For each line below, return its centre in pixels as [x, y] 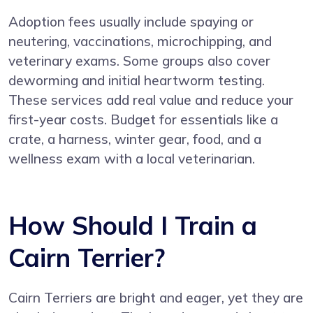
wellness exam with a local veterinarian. [132, 158]
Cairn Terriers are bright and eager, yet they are [156, 297]
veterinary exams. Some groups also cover [139, 60]
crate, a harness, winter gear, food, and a [135, 139]
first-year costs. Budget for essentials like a [143, 119]
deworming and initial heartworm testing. [137, 80]
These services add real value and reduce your [151, 100]
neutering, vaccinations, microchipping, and [140, 41]
